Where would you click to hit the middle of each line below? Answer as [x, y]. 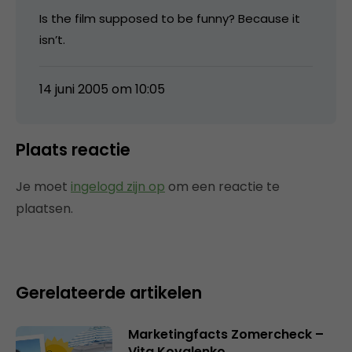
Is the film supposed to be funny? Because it [170, 18]
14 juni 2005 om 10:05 [102, 89]
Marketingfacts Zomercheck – [225, 334]
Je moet [43, 186]
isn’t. [52, 39]
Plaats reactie [73, 149]
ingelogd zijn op [118, 186]
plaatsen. [44, 208]
